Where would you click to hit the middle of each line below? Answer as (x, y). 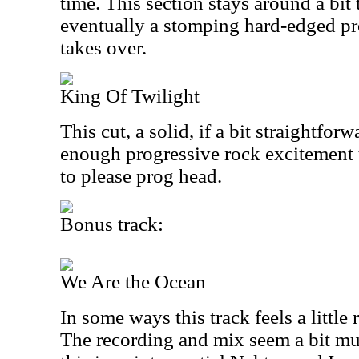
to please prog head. (141, 176)
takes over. (103, 48)
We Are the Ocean (133, 282)
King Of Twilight (130, 96)
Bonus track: (112, 224)
